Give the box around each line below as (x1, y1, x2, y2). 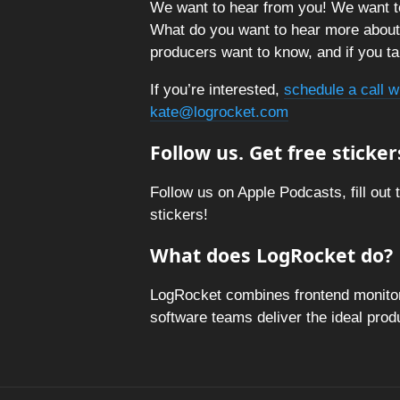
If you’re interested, (150, 81, 284, 98)
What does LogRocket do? (150, 242, 393, 268)
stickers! (150, 206, 208, 223)
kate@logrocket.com (150, 104, 288, 121)
